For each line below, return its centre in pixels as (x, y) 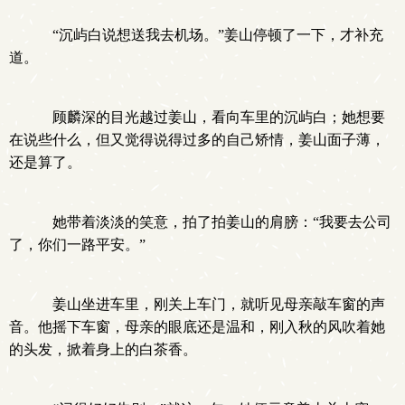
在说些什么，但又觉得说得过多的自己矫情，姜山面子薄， (197, 140)
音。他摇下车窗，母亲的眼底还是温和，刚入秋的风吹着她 (197, 327)
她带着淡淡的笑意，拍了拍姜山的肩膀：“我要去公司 (215, 222)
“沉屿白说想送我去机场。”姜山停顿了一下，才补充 (211, 35)
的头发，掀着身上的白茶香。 (103, 349)
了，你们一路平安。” (77, 245)
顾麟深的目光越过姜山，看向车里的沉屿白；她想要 (212, 117)
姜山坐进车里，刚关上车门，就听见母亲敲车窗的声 (212, 304)
